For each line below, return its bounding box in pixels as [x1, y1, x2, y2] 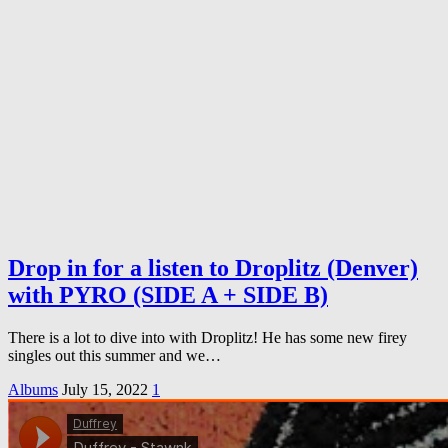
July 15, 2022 [62, 381, 152, 399]
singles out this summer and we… [8, 347, 221, 365]
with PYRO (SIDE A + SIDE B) [8, 282, 328, 309]
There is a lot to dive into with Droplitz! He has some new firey [8, 329, 407, 347]
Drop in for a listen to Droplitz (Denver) [8, 255, 418, 282]
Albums [8, 381, 58, 399]
